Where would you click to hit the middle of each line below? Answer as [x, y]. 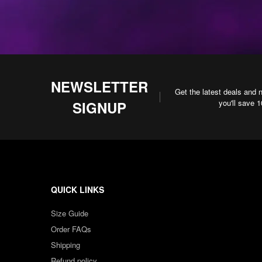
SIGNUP [99, 108]
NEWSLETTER [99, 87]
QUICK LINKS [77, 190]
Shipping [65, 245]
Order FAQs [71, 229]
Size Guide [70, 213]
